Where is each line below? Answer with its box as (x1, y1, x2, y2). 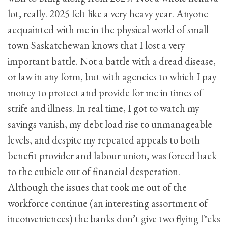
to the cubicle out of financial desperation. (8, 165, 180, 179)
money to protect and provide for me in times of (8, 86, 203, 100)
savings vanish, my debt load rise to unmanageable (8, 118, 212, 131)
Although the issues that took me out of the (8, 181, 187, 194)
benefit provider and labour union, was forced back (8, 149, 217, 163)
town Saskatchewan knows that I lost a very (8, 39, 185, 52)
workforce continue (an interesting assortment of (8, 196, 208, 210)
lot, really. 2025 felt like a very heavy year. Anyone (8, 7, 208, 21)
